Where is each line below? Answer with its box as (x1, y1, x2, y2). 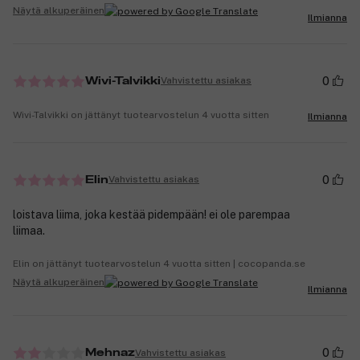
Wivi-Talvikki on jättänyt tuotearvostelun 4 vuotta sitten (13, 108, 269, 121)
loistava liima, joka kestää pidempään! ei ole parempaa (13, 207, 290, 221)
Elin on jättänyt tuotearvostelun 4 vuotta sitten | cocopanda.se (13, 257, 305, 269)
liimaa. (13, 223, 45, 237)
